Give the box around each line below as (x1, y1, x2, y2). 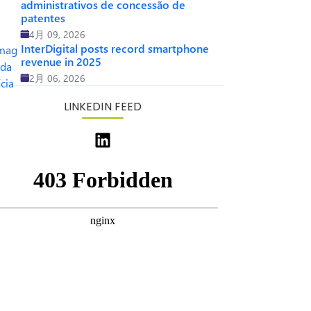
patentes (21, 10, 65, 25)
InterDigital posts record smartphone (21, 41, 209, 56)
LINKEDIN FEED (63, 99, 142, 115)
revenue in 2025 (21, 54, 101, 69)
